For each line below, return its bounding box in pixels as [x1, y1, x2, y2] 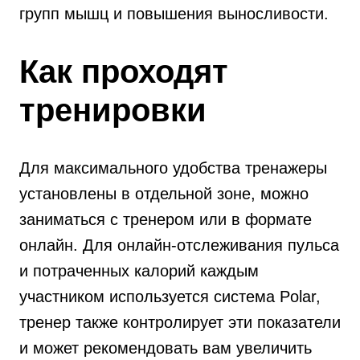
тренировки [19, 92, 207, 129]
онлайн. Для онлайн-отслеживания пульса [19, 236, 339, 254]
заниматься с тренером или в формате [19, 211, 312, 228]
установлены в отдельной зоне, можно [19, 185, 309, 202]
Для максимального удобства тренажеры [19, 159, 327, 177]
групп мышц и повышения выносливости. [19, 5, 329, 22]
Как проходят [19, 53, 228, 90]
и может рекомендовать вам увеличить [19, 339, 312, 357]
